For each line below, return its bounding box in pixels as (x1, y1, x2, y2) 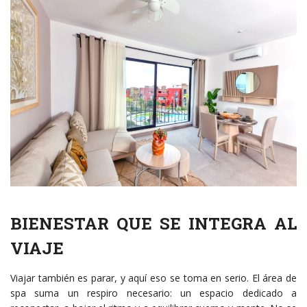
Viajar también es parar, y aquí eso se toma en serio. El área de (10, 271, 297, 285)
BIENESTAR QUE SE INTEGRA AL (10, 212, 297, 235)
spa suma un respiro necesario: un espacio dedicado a (10, 286, 297, 300)
